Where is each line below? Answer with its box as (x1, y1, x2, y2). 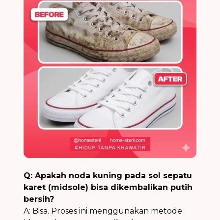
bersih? (24, 194, 54, 204)
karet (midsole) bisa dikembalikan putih (24, 183, 192, 192)
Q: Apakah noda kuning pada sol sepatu (24, 171, 192, 181)
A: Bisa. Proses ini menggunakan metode (24, 206, 182, 216)
